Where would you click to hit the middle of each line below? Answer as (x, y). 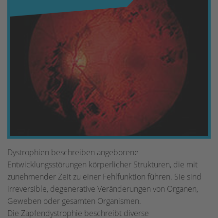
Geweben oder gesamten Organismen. (74, 201)
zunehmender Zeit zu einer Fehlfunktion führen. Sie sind (104, 176)
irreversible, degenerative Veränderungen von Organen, (103, 189)
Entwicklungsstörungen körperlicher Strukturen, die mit (102, 164)
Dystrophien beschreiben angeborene (73, 152)
